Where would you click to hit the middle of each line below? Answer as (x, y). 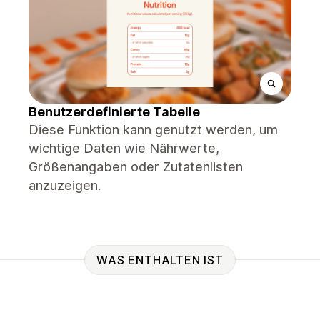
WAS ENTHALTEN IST (160, 260)
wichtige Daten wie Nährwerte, (124, 148)
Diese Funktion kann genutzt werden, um (153, 130)
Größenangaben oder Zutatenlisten (136, 167)
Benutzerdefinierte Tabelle (114, 112)
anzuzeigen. (65, 185)
